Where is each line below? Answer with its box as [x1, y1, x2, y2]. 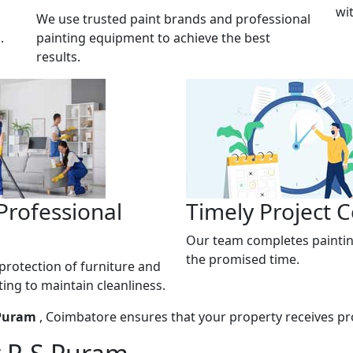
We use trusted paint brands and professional [36, 9, 310, 28]
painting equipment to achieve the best [36, 28, 270, 46]
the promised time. [186, 250, 299, 268]
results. [36, 47, 80, 65]
